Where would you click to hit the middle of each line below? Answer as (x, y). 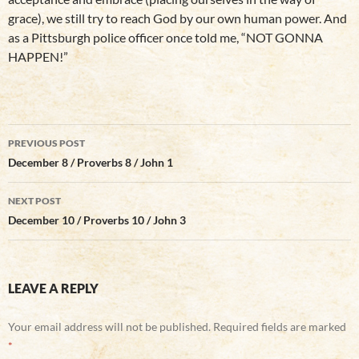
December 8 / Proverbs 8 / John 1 (91, 163)
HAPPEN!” (38, 57)
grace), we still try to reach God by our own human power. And (177, 18)
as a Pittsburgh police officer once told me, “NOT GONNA (165, 38)
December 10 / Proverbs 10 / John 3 (97, 220)
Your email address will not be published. (109, 327)
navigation (57, 165)
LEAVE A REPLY (53, 288)
